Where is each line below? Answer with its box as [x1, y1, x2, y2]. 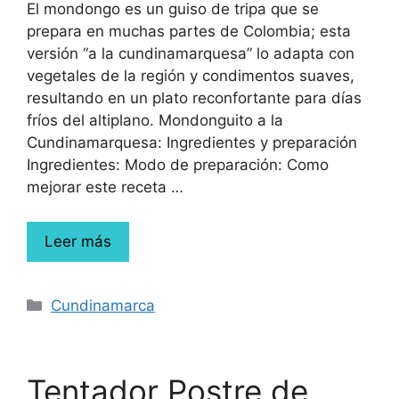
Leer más [45, 232, 111, 250]
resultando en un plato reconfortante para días [27, 89, 362, 107]
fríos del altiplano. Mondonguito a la [27, 111, 283, 129]
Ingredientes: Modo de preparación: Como [27, 156, 329, 174]
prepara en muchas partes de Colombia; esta [27, 22, 351, 40]
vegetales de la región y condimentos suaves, [27, 67, 354, 85]
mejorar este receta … [27, 178, 183, 196]
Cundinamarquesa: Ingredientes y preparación [27, 134, 357, 151]
